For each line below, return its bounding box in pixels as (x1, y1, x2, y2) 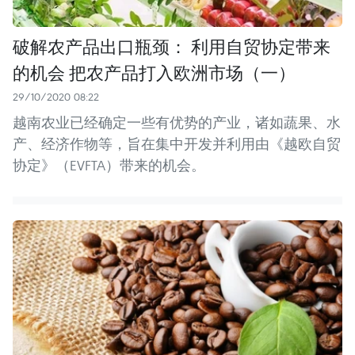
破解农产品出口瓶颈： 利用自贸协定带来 (13, 34, 330, 59)
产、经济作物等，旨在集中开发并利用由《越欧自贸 (13, 135, 341, 154)
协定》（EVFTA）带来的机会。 (13, 156, 205, 175)
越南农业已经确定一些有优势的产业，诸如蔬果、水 (13, 113, 341, 132)
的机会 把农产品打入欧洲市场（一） (13, 60, 296, 85)
